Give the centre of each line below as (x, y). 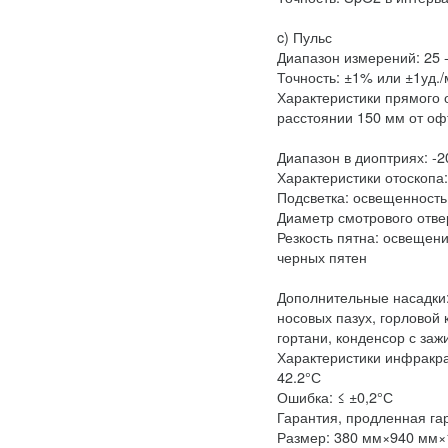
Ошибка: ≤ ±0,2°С (335, 396)
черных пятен (322, 256)
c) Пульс (304, 36)
